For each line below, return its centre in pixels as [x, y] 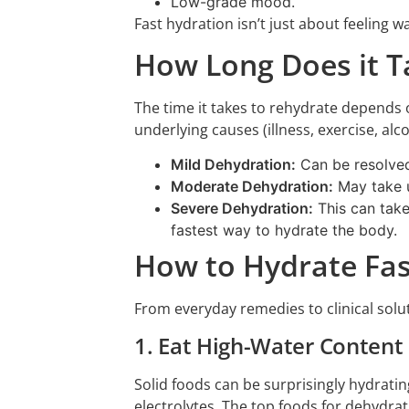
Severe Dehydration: [242, 209]
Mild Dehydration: [233, 165]
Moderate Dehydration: [252, 187]
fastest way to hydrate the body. [284, 231]
